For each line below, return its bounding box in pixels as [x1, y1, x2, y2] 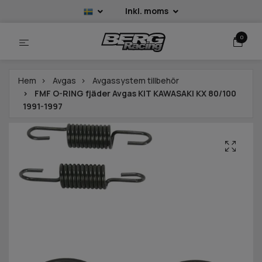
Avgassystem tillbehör [92, 75, 179, 87]
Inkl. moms [125, 5, 170, 16]
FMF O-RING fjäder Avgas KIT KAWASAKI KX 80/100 [33, 88, 236, 99]
